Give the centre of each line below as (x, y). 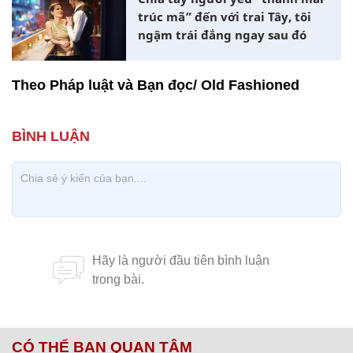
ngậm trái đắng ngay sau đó (222, 35)
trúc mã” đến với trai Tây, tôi (225, 17)
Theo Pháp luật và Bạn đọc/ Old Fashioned (156, 85)
